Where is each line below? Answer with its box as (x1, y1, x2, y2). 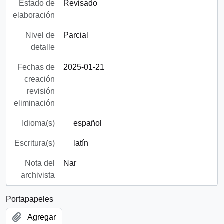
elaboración (12, 11, 55, 20)
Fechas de (17, 63, 55, 72)
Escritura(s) (14, 139, 55, 148)
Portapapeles (6, 195, 53, 204)
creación (24, 75, 55, 84)
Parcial (63, 31, 88, 40)
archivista (20, 171, 55, 180)
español (73, 119, 102, 128)
